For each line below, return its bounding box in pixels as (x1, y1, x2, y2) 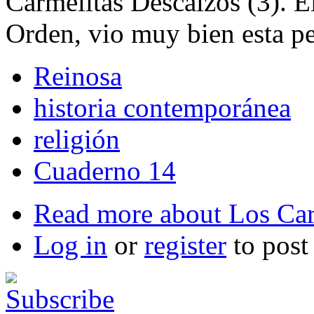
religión (34, 123, 120, 154)
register (144, 229, 226, 260)
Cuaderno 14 (34, 155, 176, 186)
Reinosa (34, 60, 122, 91)
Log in (34, 229, 107, 260)
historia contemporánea (34, 92, 291, 123)
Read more (34, 198, 153, 228)
